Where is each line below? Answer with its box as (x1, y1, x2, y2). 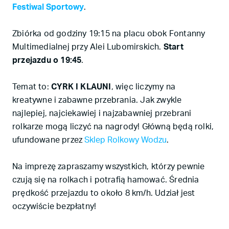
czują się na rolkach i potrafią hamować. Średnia (12, 176, 199, 184)
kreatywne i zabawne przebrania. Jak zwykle (12, 96, 182, 104)
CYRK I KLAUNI (51, 83, 111, 91)
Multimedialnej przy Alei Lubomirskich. (12, 43, 164, 51)
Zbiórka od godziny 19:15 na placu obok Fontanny (12, 30, 205, 38)
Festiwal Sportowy (12, 3, 84, 11)
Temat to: (12, 83, 51, 91)
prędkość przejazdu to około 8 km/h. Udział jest (12, 189, 195, 197)
